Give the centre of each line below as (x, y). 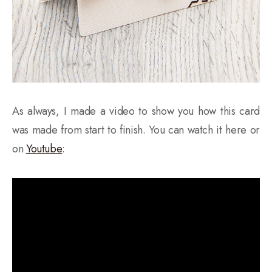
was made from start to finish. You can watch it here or (136, 130)
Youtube (44, 148)
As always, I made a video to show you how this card (136, 111)
